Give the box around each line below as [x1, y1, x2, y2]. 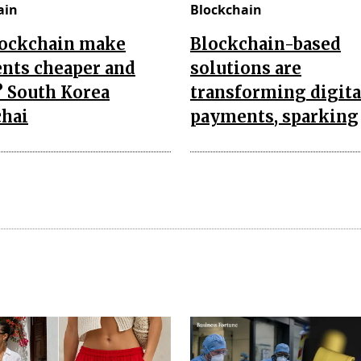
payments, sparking [190, 106, 359, 127]
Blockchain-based [190, 33, 341, 54]
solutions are [190, 57, 301, 78]
